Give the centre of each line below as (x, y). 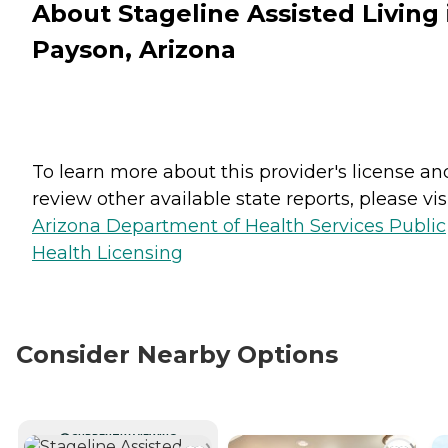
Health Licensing (107, 252)
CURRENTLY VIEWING (124, 437)
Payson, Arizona (134, 49)
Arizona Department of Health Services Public (239, 225)
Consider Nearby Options (177, 354)
